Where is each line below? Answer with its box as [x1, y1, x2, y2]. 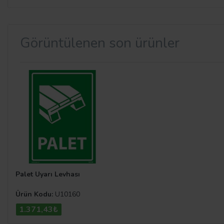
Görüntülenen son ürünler [20, 33, 179, 53]
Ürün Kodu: [15, 189, 53, 199]
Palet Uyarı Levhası [15, 169, 80, 179]
